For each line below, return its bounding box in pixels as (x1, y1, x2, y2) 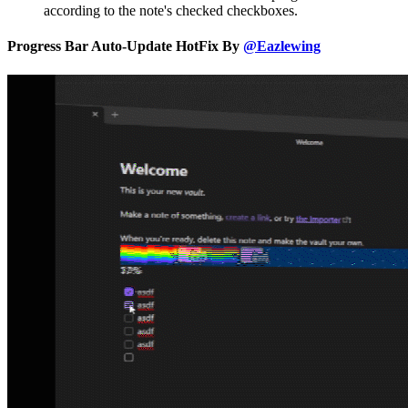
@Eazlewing (243, 38, 321, 55)
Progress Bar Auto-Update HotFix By (7, 38, 243, 55)
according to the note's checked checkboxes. (44, 3, 298, 19)
